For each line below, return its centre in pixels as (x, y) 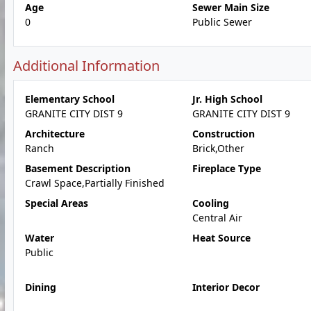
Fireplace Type (226, 168)
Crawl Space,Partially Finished (95, 183)
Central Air (217, 218)
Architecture (55, 134)
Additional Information (86, 66)
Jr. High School (227, 99)
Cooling (210, 203)
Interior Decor (226, 287)
